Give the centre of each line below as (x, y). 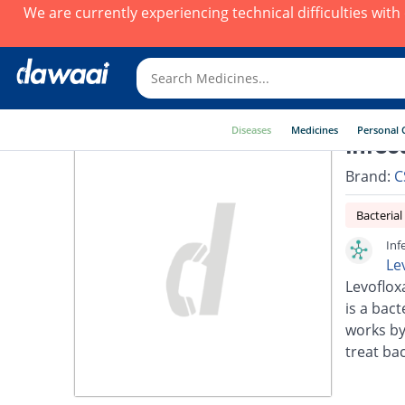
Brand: (369, 176)
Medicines (314, 130)
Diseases (252, 130)
